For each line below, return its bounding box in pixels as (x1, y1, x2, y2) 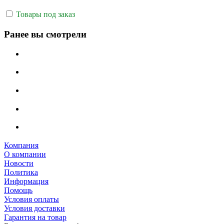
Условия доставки (4, 204, 65, 213)
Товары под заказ (14, 9, 75, 18)
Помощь (4, 186, 32, 195)
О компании (4, 150, 46, 159)
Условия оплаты (4, 195, 59, 204)
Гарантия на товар (4, 213, 66, 222)
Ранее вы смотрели (4, 28, 86, 39)
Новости (4, 159, 33, 168)
